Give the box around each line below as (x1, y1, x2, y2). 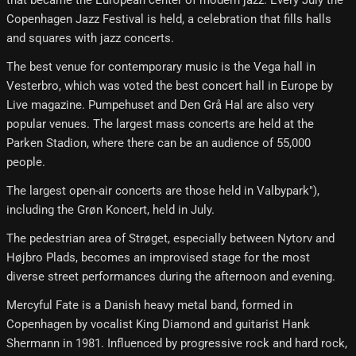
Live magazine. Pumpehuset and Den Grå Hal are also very (6, 97, 314, 112)
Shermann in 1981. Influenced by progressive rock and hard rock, (6, 335, 347, 350)
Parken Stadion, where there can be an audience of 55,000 (6, 135, 311, 150)
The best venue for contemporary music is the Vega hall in (6, 59, 315, 74)
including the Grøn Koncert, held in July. (6, 202, 215, 217)
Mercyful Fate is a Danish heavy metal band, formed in (6, 297, 292, 312)
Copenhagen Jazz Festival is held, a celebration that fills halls (6, 11, 331, 26)
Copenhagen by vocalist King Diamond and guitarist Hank (6, 316, 310, 331)
